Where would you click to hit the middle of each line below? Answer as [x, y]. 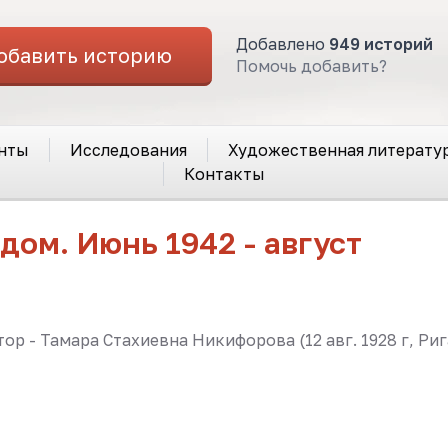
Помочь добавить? [311, 66]
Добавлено [282, 44]
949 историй [381, 44]
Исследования [128, 150]
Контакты [224, 174]
